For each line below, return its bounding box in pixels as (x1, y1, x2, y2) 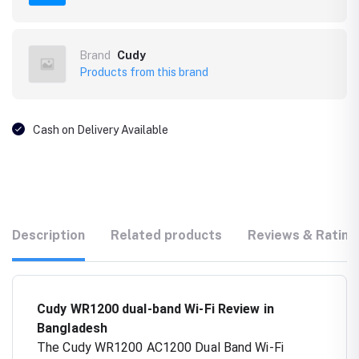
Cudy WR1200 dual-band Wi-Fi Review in (37, 301, 274, 317)
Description (12, 227, 85, 243)
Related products (111, 227, 222, 243)
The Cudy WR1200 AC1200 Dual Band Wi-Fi (37, 339, 284, 355)
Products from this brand (79, 65, 208, 79)
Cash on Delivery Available (33, 123, 168, 136)
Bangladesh (37, 320, 107, 336)
